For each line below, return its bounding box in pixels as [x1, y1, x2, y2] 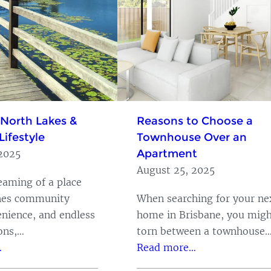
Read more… [137, 241, 196, 253]
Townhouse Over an [137, 130, 247, 144]
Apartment [137, 146, 197, 160]
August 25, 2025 [137, 163, 215, 176]
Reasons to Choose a [137, 114, 253, 128]
